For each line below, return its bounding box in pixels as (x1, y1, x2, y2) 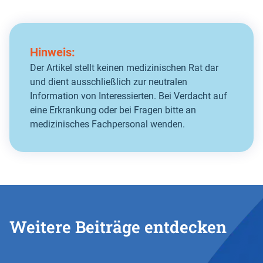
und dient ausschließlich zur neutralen (30, 76, 187, 87)
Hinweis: (30, 45, 75, 59)
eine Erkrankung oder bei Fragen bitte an (30, 104, 196, 116)
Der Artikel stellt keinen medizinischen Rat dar (30, 62, 218, 73)
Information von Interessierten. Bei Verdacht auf (30, 90, 227, 102)
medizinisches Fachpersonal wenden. (30, 118, 185, 130)
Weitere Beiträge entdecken (9, 215, 227, 238)
